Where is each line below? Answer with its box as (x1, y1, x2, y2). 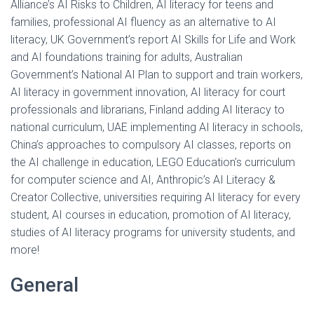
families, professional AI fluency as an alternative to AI (11, 15, 276, 29)
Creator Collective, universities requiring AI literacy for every (11, 191, 301, 204)
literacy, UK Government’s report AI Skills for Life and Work (11, 33, 296, 46)
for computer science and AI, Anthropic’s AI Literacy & (11, 173, 275, 186)
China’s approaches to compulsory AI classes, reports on (11, 138, 291, 151)
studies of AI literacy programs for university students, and (11, 226, 295, 239)
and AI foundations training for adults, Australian (11, 50, 243, 64)
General (11, 273, 78, 296)
